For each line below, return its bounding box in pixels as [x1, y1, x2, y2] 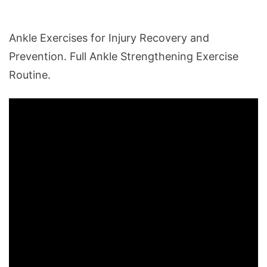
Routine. [9, 69, 51, 82]
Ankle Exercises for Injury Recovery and [9, 32, 209, 45]
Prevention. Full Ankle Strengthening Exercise [9, 50, 238, 63]
